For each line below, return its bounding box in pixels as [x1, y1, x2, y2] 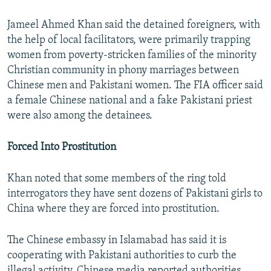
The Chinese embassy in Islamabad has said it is [7, 235, 226, 247]
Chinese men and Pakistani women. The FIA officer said [7, 80, 263, 92]
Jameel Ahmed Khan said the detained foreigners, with [7, 19, 260, 31]
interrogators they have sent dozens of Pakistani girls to [7, 188, 263, 200]
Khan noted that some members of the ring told [7, 173, 226, 185]
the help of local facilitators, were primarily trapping [7, 34, 250, 47]
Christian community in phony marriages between [7, 65, 239, 77]
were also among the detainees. [7, 110, 152, 122]
